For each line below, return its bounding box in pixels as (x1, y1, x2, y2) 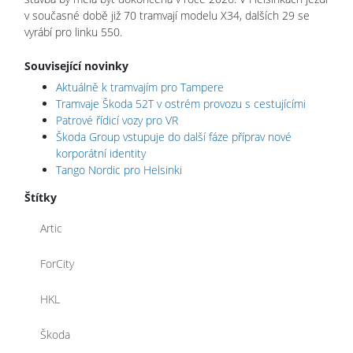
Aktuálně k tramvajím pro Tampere (56, 79, 224, 95)
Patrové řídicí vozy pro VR (56, 112, 178, 128)
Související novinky (24, 58, 128, 73)
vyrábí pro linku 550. (24, 24, 122, 39)
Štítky (24, 189, 57, 205)
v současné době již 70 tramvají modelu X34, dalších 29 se (24, 7, 310, 23)
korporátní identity (56, 145, 146, 161)
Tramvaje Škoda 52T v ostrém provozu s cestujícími (56, 95, 306, 111)
